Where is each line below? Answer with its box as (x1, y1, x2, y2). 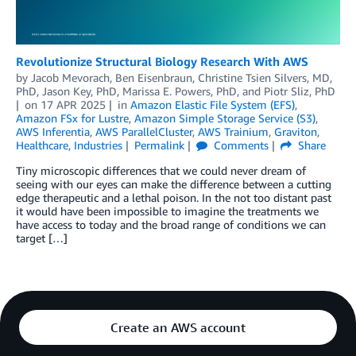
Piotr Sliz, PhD (264, 83, 335, 98)
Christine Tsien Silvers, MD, (198, 70, 332, 84)
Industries (74, 137, 122, 152)
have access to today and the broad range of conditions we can (16, 217, 326, 231)
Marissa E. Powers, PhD (122, 83, 237, 98)
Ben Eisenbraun (115, 70, 192, 84)
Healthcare (16, 137, 68, 152)
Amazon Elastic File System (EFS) (130, 97, 295, 111)
